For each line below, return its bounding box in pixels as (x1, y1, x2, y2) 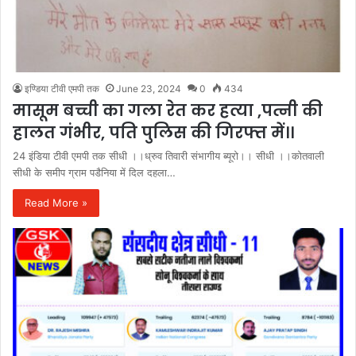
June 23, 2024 (116, 82, 181, 95)
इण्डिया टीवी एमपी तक (25, 82, 99, 95)
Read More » (25, 195, 87, 209)
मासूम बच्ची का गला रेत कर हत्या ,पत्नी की (13, 99, 323, 122)
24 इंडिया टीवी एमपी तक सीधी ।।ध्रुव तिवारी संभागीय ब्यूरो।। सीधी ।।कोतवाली (13, 149, 324, 162)
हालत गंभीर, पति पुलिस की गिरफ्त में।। (13, 121, 294, 144)
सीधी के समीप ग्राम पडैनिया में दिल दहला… (13, 165, 176, 179)
